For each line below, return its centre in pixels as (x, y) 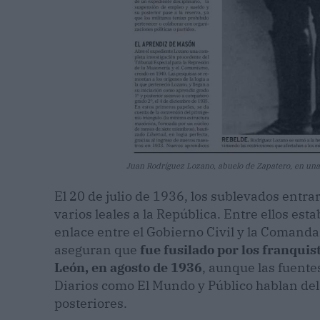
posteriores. (91, 304)
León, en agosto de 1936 (128, 268)
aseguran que (97, 250)
